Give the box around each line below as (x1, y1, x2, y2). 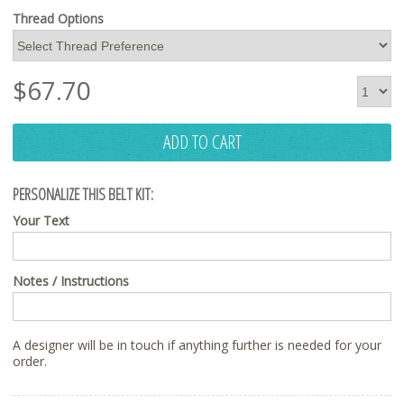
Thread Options (13, 10, 104, 28)
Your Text (13, 212, 69, 230)
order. (13, 353, 47, 371)
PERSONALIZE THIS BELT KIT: (13, 182, 153, 205)
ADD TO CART (162, 129, 242, 155)
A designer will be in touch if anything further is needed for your (13, 336, 381, 354)
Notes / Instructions (13, 272, 129, 290)
